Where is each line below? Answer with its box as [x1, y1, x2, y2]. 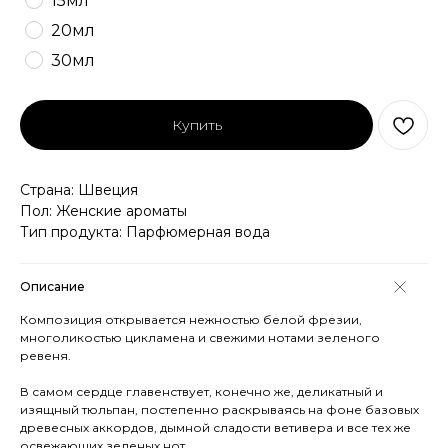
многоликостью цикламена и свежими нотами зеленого [20, 330, 380, 346]
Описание [20, 279, 85, 295]
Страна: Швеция [20, 181, 138, 200]
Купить [171, 115, 222, 134]
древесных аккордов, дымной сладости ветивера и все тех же [20, 420, 411, 436]
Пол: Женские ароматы [20, 202, 187, 221]
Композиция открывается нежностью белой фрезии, [20, 312, 362, 328]
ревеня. [20, 348, 71, 364]
